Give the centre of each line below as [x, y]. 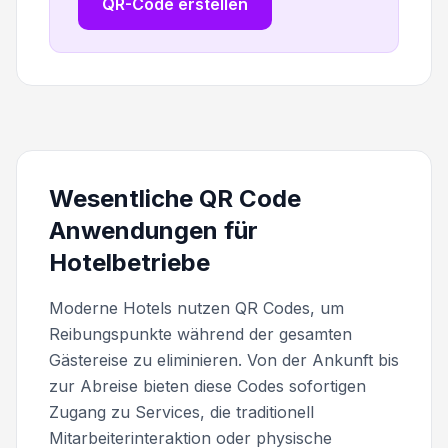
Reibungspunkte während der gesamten [200, 333]
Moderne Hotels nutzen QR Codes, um [196, 307]
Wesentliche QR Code [175, 198]
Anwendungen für [153, 230]
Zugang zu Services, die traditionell [181, 411]
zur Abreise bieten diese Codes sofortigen [207, 385]
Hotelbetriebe [129, 262]
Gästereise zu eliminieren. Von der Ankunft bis [224, 359]
